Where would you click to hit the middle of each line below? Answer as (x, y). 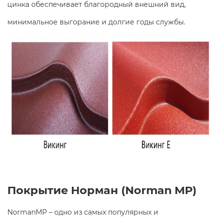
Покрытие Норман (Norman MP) (102, 190)
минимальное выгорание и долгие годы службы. (97, 22)
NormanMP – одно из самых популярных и (83, 212)
